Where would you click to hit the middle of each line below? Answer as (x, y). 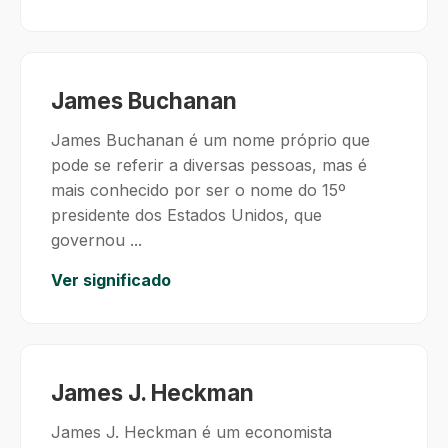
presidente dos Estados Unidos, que (186, 215)
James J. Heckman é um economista (191, 432)
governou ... (96, 240)
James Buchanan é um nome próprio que (210, 140)
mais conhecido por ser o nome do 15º (198, 190)
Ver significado (111, 280)
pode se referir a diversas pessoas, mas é (209, 165)
